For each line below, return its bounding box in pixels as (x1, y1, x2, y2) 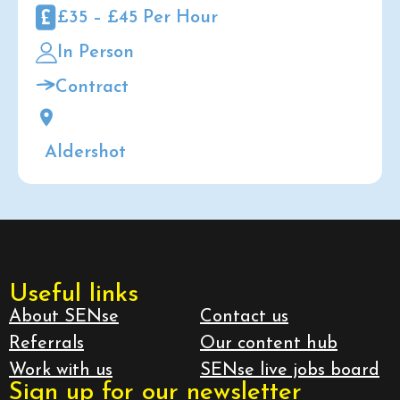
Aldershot (45, 143, 126, 162)
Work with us (9, 361, 112, 379)
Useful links (9, 281, 138, 307)
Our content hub (200, 334, 337, 353)
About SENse (9, 307, 119, 326)
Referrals (9, 334, 84, 353)
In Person (57, 43, 134, 62)
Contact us (200, 307, 288, 326)
